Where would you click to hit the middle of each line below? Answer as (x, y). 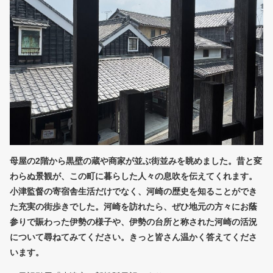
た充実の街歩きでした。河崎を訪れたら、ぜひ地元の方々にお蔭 (133, 207)
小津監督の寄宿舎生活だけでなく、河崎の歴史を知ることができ (133, 192)
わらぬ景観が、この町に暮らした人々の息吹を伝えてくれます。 (133, 176)
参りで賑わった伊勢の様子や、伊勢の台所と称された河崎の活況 (133, 222)
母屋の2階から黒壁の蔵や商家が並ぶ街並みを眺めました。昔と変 (136, 161)
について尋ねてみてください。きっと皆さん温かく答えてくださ (133, 237)
